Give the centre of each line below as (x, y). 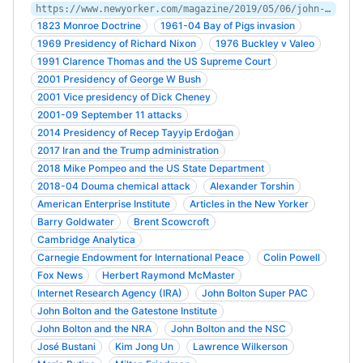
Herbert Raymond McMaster (169, 275)
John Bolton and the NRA (94, 329)
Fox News (60, 275)
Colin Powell (292, 257)
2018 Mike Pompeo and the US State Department (151, 168)
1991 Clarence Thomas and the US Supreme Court (154, 61)
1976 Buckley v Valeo (265, 43)
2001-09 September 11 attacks (109, 115)
